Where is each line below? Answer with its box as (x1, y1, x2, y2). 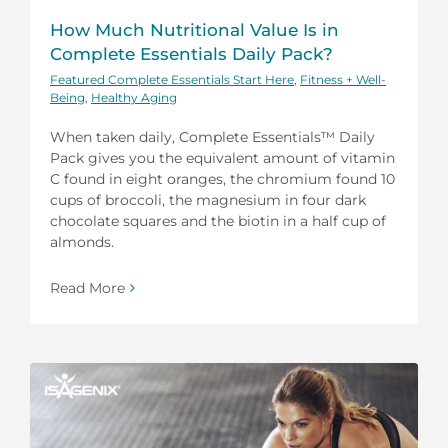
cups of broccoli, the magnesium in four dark (50, 190, 366, 209)
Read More (50, 278, 125, 297)
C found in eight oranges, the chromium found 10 (50, 169, 395, 188)
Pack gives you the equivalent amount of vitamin (50, 148, 395, 167)
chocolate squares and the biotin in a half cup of (50, 211, 386, 230)
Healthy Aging (91, 89, 177, 105)
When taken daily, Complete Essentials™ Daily (50, 127, 375, 146)
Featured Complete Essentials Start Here (50, 71, 294, 87)
